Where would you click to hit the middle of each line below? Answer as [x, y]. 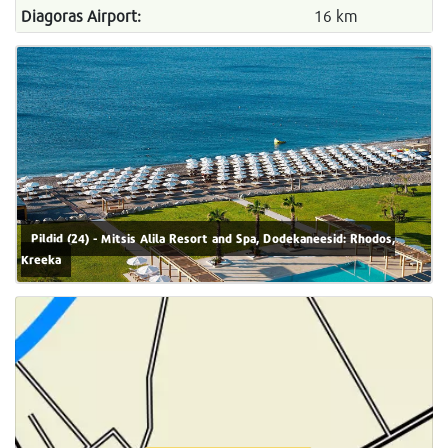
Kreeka [41, 260]
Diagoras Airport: [80, 16]
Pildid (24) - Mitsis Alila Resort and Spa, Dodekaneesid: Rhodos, [213, 239]
